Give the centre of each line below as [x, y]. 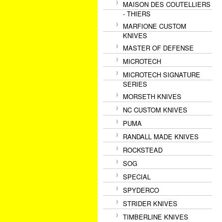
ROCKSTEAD [143, 150]
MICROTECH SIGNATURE [162, 75]
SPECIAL [137, 177]
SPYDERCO [141, 190]
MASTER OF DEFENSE [158, 48]
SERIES [135, 84]
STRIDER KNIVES [150, 203]
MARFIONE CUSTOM [155, 26]
